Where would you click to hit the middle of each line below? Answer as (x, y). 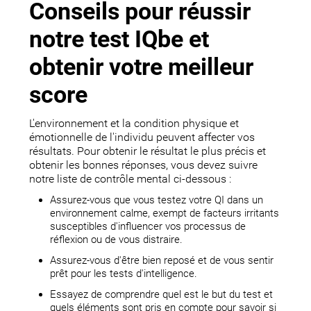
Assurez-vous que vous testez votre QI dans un (157, 200)
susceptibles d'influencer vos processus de (148, 227)
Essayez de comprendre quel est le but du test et (162, 295)
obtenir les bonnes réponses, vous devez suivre (144, 166)
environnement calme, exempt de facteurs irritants (165, 213)
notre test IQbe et (119, 40)
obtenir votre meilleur (142, 67)
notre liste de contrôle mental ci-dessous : (131, 179)
